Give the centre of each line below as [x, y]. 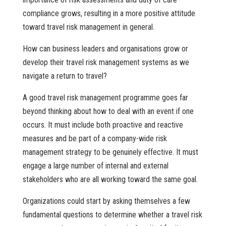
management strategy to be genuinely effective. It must [110, 152]
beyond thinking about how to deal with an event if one [108, 111]
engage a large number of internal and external [95, 166]
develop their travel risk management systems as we [106, 63]
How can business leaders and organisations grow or [105, 49]
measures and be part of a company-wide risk [95, 139]
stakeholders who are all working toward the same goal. [110, 180]
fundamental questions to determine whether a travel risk [112, 215]
